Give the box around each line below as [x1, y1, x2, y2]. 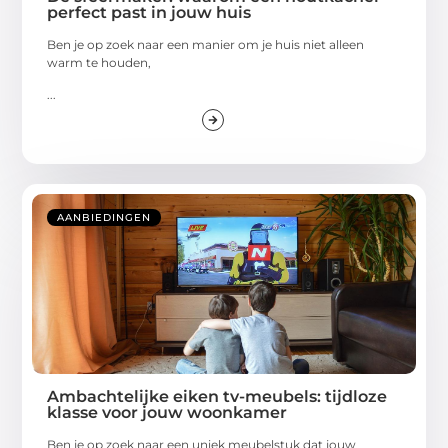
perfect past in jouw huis [47, 2, 252, 22]
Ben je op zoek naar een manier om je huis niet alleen [47, 36, 365, 52]
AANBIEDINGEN [57, 210, 152, 224]
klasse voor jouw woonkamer [47, 402, 288, 422]
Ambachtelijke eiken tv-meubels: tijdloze [47, 386, 388, 406]
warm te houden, [47, 54, 152, 70]
